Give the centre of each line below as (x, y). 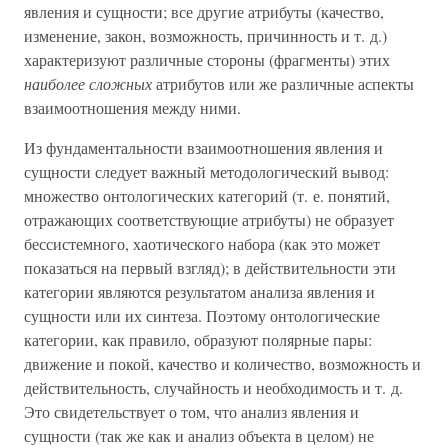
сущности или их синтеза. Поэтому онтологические (202, 315)
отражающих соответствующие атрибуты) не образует (209, 219)
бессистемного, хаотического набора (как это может (202, 243)
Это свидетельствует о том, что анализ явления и (191, 411)
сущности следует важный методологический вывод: (206, 171)
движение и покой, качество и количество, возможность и (222, 363)
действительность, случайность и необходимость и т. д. (213, 387)
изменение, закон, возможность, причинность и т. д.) (205, 35)
